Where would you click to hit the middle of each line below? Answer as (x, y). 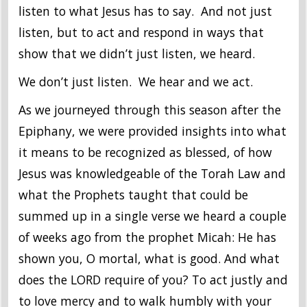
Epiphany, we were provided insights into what (152, 131)
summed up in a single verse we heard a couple (152, 216)
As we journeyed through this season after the (150, 110)
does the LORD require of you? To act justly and (153, 280)
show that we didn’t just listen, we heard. (137, 54)
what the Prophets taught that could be (133, 195)
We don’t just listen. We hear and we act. (136, 82)
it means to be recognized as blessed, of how (145, 152)
